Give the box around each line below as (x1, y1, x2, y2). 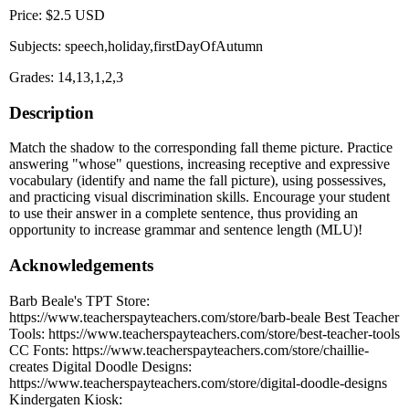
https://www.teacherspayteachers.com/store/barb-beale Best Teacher (9, 309, 399, 325)
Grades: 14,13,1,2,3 (9, 68, 123, 85)
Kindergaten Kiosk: (9, 391, 122, 407)
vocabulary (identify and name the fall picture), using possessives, (9, 173, 386, 189)
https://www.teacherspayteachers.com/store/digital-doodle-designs (9, 374, 387, 391)
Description (9, 102, 94, 122)
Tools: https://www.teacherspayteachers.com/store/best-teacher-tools (9, 325, 400, 341)
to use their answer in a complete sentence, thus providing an (9, 205, 358, 222)
